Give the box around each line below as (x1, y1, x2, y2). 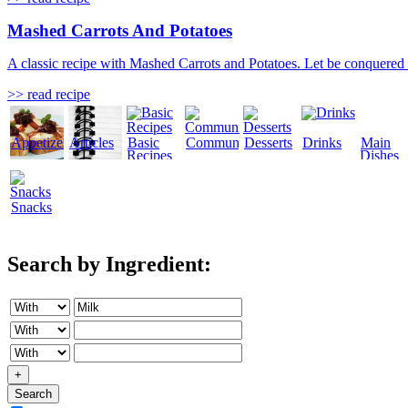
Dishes (360, 147, 399, 163)
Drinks (302, 134, 342, 150)
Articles (69, 134, 114, 150)
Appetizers (11, 134, 73, 150)
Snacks (11, 199, 52, 215)
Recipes (127, 147, 172, 163)
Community (186, 134, 254, 150)
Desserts (244, 134, 292, 150)
